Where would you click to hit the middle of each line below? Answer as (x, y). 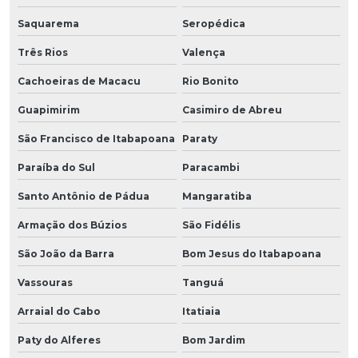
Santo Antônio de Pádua (84, 196)
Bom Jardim (213, 340)
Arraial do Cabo (59, 311)
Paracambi (211, 167)
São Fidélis (211, 225)
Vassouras (45, 282)
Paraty (199, 138)
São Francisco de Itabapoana (96, 138)
